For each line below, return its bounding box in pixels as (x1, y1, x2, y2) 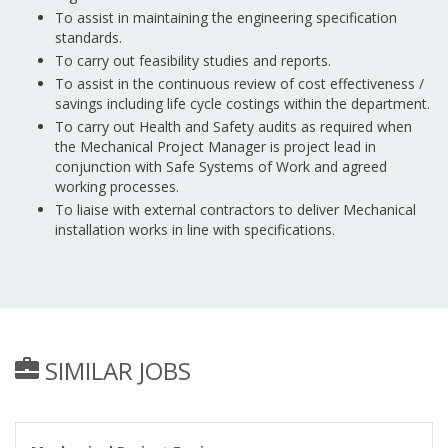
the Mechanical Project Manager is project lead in (55, 137, 376, 156)
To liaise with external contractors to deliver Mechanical (55, 200, 416, 219)
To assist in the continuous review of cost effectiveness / (55, 74, 424, 93)
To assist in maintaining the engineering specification (55, 8, 397, 27)
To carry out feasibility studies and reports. (55, 51, 331, 70)
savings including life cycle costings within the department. (55, 94, 430, 113)
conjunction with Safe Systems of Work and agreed (55, 157, 387, 176)
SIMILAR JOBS (39, 354, 191, 387)
